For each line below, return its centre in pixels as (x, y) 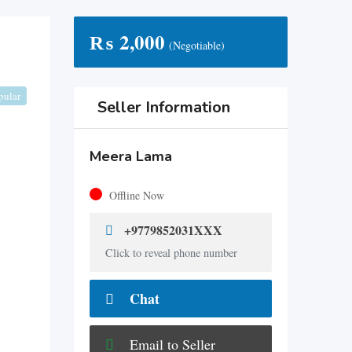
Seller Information (163, 107)
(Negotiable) (196, 45)
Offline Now (136, 195)
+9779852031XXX (171, 230)
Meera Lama (130, 156)
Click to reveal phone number (171, 253)
